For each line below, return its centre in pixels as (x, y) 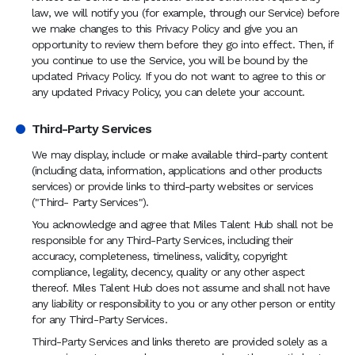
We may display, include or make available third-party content (180, 155)
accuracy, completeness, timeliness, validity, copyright (160, 256)
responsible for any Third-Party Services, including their (162, 240)
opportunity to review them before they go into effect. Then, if (183, 44)
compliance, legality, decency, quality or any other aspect (168, 272)
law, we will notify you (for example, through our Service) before (186, 13)
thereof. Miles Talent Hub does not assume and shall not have (181, 288)
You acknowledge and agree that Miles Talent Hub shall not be (183, 224)
